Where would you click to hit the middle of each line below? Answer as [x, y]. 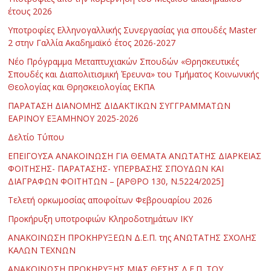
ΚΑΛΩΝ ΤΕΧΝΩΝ [42, 250]
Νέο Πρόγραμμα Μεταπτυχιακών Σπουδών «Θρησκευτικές [124, 62]
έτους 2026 [30, 11]
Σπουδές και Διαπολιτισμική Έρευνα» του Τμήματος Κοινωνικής [134, 74]
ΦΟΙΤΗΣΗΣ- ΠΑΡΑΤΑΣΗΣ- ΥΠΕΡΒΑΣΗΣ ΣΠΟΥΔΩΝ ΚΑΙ [116, 169]
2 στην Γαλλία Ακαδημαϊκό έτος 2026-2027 [92, 43]
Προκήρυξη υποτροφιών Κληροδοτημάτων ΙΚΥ [101, 219]
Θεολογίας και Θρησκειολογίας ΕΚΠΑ [82, 87]
